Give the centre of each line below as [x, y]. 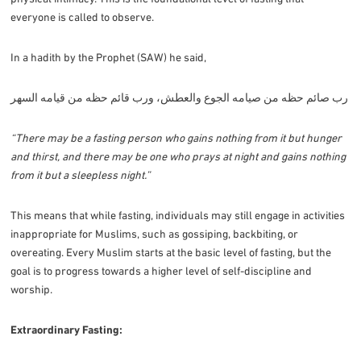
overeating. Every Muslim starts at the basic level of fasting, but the [171, 252]
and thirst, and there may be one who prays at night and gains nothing [178, 156]
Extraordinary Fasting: [67, 329]
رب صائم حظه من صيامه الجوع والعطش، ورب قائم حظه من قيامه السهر [180, 97]
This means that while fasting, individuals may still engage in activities [178, 215]
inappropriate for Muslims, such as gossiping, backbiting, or [155, 233]
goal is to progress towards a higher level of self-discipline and [162, 270]
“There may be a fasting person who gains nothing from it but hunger [176, 137]
